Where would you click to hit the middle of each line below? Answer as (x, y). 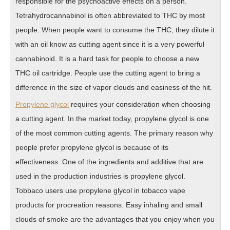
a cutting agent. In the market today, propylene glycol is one (112, 118)
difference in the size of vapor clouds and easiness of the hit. (114, 87)
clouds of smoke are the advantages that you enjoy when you (115, 219)
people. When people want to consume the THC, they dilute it (115, 30)
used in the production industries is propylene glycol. (100, 176)
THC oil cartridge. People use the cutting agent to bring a (108, 73)
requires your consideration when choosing (140, 104)
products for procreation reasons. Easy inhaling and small (109, 205)
